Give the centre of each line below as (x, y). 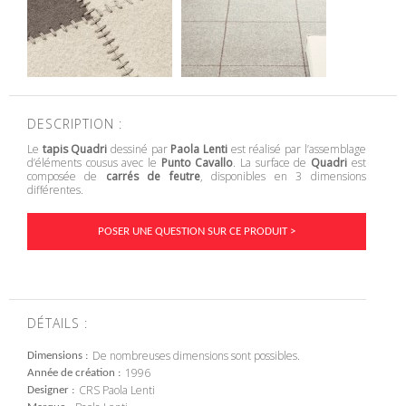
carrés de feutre (153, 176)
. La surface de (272, 162)
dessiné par (139, 149)
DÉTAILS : (58, 324)
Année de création (71, 373)
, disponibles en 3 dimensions (283, 176)
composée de (67, 176)
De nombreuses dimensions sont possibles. (196, 356)
